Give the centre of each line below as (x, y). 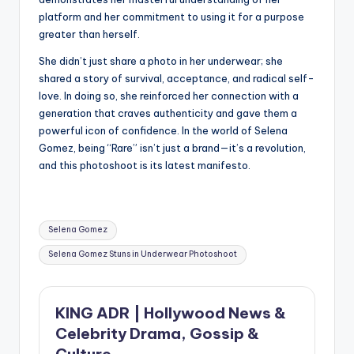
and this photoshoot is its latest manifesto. (145, 166)
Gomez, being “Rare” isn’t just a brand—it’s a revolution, (172, 148)
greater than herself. (89, 34)
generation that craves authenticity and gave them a (168, 113)
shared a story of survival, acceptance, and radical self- (177, 79)
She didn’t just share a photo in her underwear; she (161, 61)
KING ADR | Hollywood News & (171, 313)
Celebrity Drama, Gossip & (157, 333)
